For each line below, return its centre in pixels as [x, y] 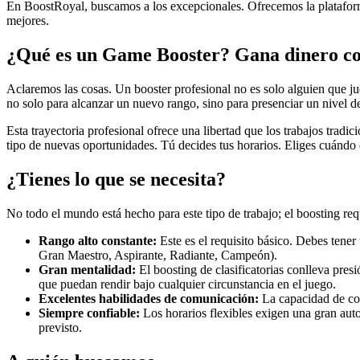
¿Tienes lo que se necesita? [116, 179]
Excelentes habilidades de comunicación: [149, 298]
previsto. [60, 327]
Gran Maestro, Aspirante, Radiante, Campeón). [158, 255]
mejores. [28, 21]
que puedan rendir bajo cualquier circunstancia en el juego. [187, 284]
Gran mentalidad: [87, 269]
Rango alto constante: [98, 240]
